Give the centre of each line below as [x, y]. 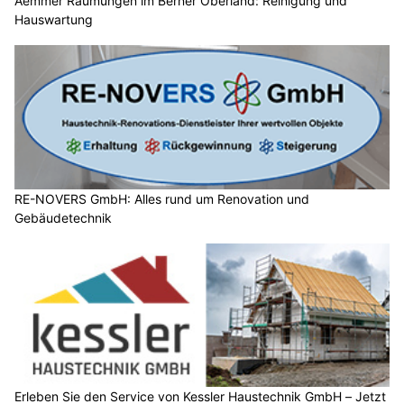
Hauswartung [54, 20]
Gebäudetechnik [63, 217]
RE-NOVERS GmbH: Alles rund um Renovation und [162, 198]
